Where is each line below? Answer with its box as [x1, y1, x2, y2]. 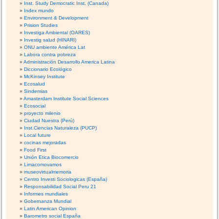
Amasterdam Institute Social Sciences [23, 96, 109, 102]
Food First [24, 147, 47, 153]
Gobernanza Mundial [24, 198, 72, 204]
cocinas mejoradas [24, 140, 66, 146]
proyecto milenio [24, 110, 61, 116]
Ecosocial [24, 103, 46, 109]
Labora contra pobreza [24, 52, 76, 58]
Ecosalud [24, 81, 45, 87]
